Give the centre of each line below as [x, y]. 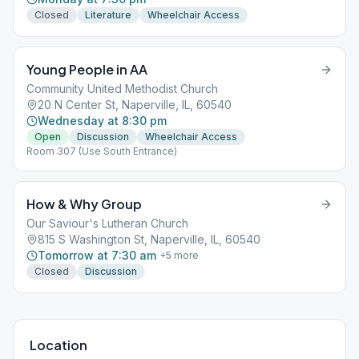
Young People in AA [87, 69]
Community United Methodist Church [122, 89]
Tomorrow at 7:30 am [97, 255]
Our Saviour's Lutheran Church [107, 223]
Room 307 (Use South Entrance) [102, 151]
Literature [108, 15]
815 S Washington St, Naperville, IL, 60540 [149, 239]
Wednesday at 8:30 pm [102, 121]
